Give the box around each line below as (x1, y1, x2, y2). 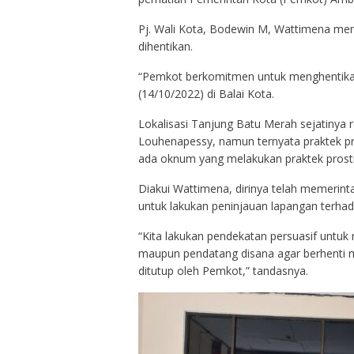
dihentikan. (137, 39, 193, 55)
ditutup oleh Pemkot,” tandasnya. (137, 263, 308, 279)
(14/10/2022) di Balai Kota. (137, 86, 274, 102)
